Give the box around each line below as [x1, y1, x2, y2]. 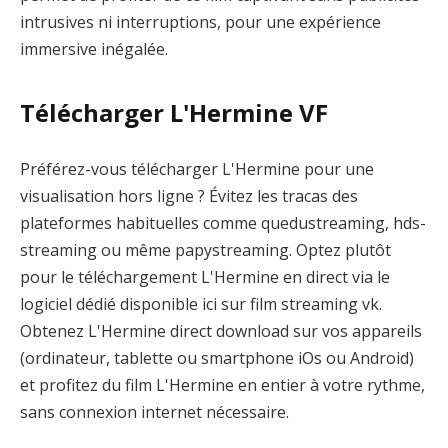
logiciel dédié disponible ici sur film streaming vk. [20, 292, 382, 315]
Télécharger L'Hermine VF [20, 96, 328, 130]
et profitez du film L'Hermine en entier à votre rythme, [20, 373, 425, 396]
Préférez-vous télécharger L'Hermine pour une [20, 157, 374, 180]
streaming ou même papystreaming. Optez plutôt [20, 238, 391, 261]
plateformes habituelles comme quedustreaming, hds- [20, 211, 426, 234]
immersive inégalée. [20, 37, 168, 60]
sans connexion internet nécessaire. [20, 400, 289, 423]
